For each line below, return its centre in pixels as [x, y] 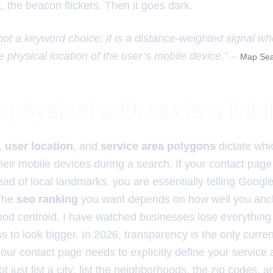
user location [39, 146]
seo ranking [47, 199]
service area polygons [158, 146]
